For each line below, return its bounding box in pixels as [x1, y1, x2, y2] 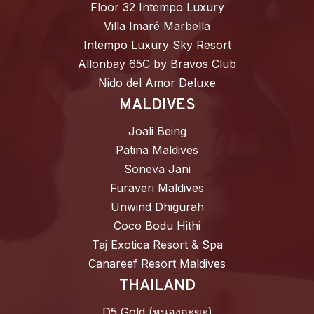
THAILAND [118, 277, 196, 296]
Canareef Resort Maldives [88, 257, 226, 271]
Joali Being [128, 124, 186, 139]
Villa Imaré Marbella [104, 19, 210, 34]
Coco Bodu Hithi [114, 219, 200, 233]
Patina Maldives [116, 143, 198, 158]
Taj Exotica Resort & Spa [91, 238, 223, 252]
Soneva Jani [123, 162, 191, 177]
